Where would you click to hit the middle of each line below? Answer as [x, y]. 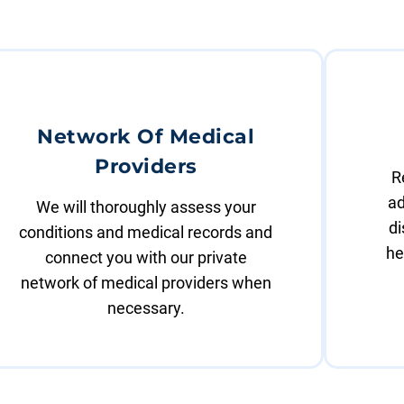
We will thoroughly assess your [146, 207]
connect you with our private [146, 258]
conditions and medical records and [146, 233]
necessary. [146, 308]
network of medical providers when [146, 283]
